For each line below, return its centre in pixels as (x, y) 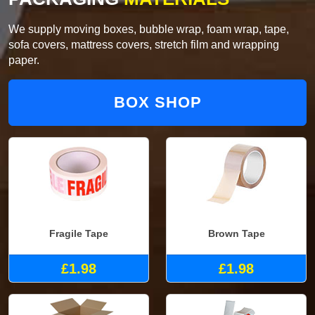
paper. (24, 60)
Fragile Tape (79, 233)
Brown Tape (236, 233)
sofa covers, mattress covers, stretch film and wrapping (144, 44)
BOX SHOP (157, 102)
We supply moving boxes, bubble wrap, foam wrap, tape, (149, 29)
